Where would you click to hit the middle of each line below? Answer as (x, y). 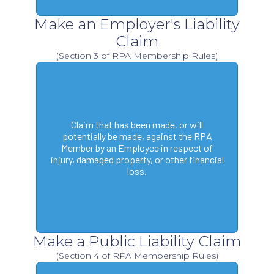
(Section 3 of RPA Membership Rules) (137, 56)
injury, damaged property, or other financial (137, 159)
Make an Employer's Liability (137, 24)
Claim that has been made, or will (137, 124)
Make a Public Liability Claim (137, 242)
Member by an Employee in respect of (137, 147)
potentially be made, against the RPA (137, 136)
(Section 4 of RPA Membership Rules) (137, 256)
